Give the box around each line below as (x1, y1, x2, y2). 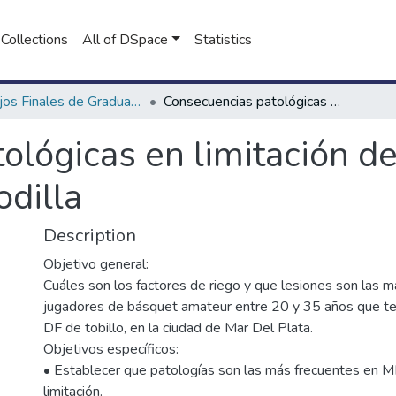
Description (43, 224, 136, 247)
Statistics (194, 30, 252, 49)
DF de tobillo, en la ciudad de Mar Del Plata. (43, 318, 313, 338)
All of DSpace (82, 30, 168, 49)
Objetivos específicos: (43, 339, 179, 359)
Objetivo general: (43, 255, 148, 274)
